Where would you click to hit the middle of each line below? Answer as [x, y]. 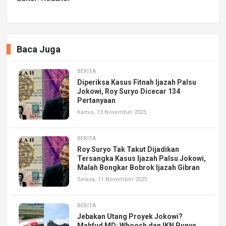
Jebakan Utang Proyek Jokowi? [130, 216]
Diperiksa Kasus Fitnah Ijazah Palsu [137, 82]
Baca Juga [39, 49]
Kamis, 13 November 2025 [112, 112]
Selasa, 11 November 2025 [112, 179]
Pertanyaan [96, 100]
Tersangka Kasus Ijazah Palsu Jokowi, [142, 158]
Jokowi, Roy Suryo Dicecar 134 [129, 91]
